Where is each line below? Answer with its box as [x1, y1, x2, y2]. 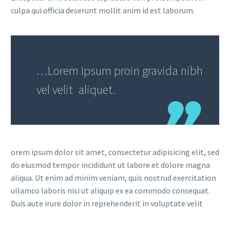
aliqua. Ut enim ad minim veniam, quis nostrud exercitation [11, 172, 216, 183]
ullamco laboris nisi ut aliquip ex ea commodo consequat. [11, 185, 210, 196]
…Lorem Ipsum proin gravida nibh [36, 62, 203, 79]
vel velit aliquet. [36, 81, 116, 98]
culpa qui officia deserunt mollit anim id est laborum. [11, 5, 195, 15]
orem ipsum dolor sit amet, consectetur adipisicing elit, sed [11, 146, 219, 157]
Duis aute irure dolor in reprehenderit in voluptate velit [11, 198, 203, 208]
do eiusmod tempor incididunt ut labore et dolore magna [11, 159, 210, 170]
